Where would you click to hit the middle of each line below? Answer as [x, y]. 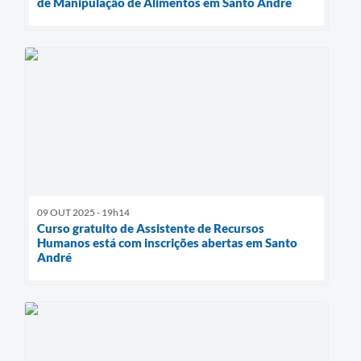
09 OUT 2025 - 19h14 [83, 212]
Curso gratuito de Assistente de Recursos [151, 228]
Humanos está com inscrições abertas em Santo [167, 242]
